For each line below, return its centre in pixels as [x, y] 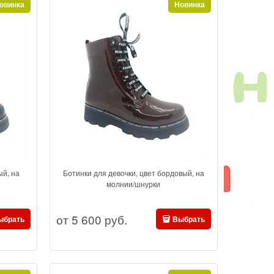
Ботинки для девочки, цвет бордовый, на [133, 173]
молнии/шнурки [134, 184]
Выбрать [188, 219]
